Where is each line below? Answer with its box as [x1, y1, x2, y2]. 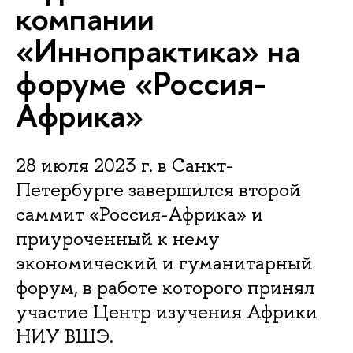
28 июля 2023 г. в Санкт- [16, 153, 233, 177]
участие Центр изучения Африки [16, 299, 318, 324]
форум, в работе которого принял [16, 275, 315, 299]
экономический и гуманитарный [16, 251, 313, 275]
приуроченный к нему [16, 226, 220, 251]
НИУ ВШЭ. [16, 324, 113, 348]
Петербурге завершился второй [16, 177, 301, 202]
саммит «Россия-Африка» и [16, 202, 263, 226]
